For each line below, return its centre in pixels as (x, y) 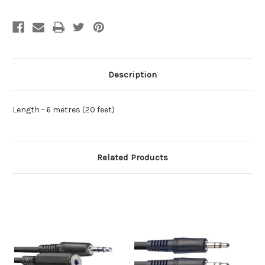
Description (132, 75)
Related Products (132, 158)
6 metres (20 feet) (80, 110)
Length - (29, 110)
